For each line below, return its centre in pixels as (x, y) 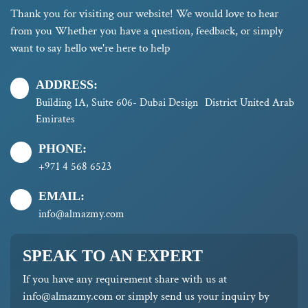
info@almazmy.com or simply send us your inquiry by (146, 296)
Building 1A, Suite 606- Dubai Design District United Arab (165, 102)
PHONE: (63, 148)
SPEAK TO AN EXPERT (113, 255)
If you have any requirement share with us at (125, 279)
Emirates (56, 119)
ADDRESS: (67, 84)
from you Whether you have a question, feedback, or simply (147, 31)
